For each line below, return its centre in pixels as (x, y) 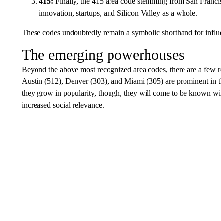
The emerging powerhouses (103, 54)
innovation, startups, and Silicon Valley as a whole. (118, 13)
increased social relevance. (63, 105)
